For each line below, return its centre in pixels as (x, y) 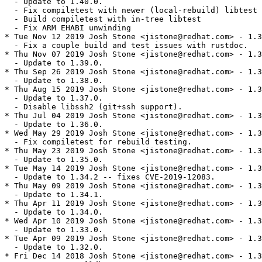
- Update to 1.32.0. (54, 247)
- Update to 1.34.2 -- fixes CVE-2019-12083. (110, 177)
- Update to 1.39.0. (54, 63)
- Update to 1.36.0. (54, 125)
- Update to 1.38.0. (54, 81)
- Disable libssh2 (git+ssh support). (94, 107)
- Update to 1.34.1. (54, 195)
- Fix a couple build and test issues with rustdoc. (126, 46)
